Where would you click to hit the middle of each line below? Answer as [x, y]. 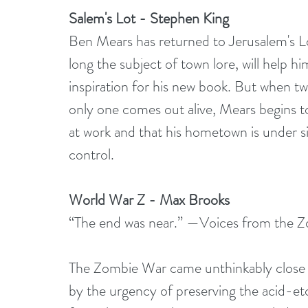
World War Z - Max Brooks [149, 199]
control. [91, 154]
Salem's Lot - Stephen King [149, 18]
